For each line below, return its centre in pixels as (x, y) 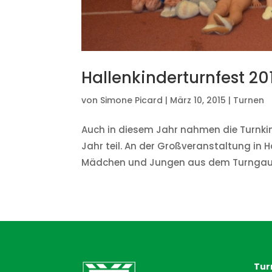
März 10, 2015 (198, 100)
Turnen (249, 100)
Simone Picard (132, 100)
